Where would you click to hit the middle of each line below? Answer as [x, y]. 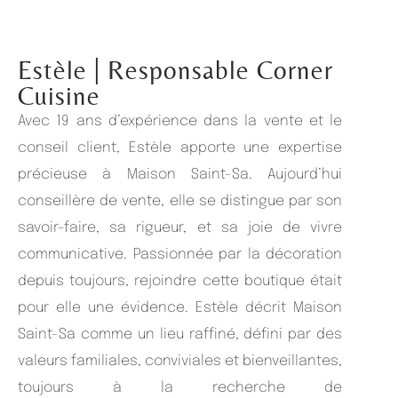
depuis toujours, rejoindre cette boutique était [180, 281]
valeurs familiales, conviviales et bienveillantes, [180, 361]
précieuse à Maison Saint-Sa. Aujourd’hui [180, 174]
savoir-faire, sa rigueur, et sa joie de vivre [180, 227]
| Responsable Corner [214, 69]
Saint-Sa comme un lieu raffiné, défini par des [180, 334]
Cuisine [59, 95]
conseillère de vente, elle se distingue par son [180, 201]
